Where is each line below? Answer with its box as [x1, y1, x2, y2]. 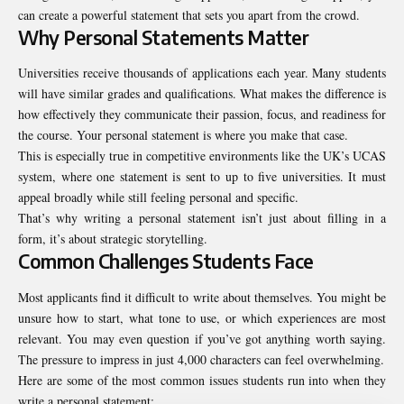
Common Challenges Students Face [18, 249, 314, 274]
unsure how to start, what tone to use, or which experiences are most [18, 308, 386, 326]
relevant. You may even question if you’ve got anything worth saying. [18, 329, 386, 347]
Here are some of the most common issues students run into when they [18, 371, 386, 389]
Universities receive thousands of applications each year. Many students [18, 64, 386, 82]
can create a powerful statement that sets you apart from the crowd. [18, 5, 360, 23]
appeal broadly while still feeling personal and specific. [18, 188, 298, 207]
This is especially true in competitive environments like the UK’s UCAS [18, 147, 386, 165]
